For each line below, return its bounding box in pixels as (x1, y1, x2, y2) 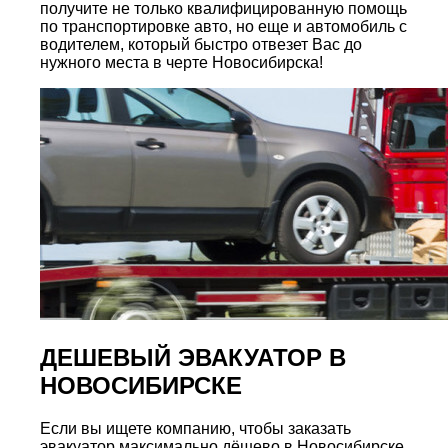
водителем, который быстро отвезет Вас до (40, 35, 362, 53)
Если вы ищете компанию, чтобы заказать (40, 419, 351, 437)
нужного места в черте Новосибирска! (40, 53, 323, 71)
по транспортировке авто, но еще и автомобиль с (40, 17, 407, 35)
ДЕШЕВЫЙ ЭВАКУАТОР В (40, 343, 346, 371)
